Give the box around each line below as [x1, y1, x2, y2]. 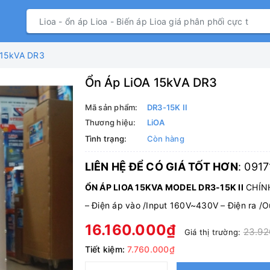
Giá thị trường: [184, 227, 243, 237]
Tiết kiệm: [84, 244, 128, 254]
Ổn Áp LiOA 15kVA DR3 [84, 75, 218, 90]
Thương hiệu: [84, 118, 136, 127]
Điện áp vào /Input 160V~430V [92, 200, 221, 210]
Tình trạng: [84, 134, 127, 143]
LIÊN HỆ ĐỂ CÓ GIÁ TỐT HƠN [84, 160, 238, 173]
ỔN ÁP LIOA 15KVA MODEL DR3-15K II [84, 182, 243, 192]
